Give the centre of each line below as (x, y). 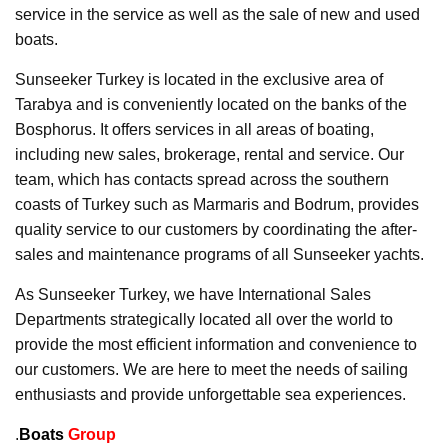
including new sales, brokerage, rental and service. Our (209, 154)
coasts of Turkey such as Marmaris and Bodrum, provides (217, 204)
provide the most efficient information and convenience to (216, 344)
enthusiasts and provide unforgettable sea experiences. (210, 394)
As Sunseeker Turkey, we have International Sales (193, 294)
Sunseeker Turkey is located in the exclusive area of (199, 79)
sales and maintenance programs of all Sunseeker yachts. (219, 254)
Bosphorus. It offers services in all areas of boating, (194, 129)
